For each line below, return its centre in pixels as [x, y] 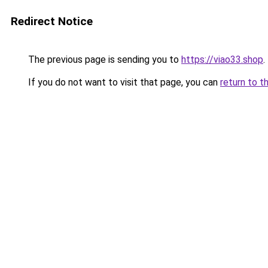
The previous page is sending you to [103, 60]
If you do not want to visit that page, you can [123, 82]
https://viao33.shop [222, 60]
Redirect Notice [52, 21]
